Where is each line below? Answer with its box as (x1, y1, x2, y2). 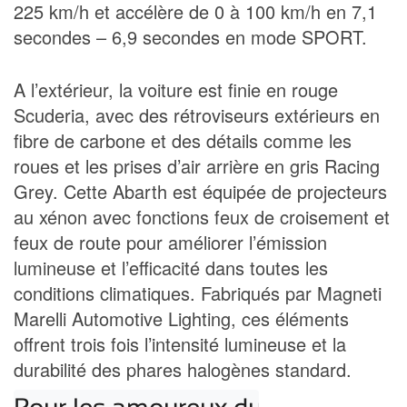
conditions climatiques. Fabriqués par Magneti (14, 279, 382, 306)
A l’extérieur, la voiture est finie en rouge (14, 75, 338, 103)
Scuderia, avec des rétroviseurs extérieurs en (14, 101, 380, 128)
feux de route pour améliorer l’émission (14, 228, 327, 255)
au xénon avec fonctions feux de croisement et (14, 203, 390, 230)
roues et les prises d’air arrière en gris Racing (14, 152, 380, 179)
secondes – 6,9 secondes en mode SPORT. (14, 23, 367, 50)
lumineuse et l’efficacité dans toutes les (14, 253, 328, 281)
